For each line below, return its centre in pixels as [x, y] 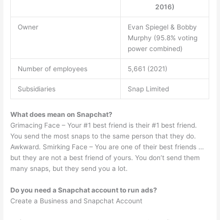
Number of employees [52, 69]
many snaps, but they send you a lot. [69, 169]
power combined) [155, 48]
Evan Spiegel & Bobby [162, 27]
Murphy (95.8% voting [162, 38]
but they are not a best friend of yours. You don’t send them [105, 158]
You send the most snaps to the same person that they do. [103, 136]
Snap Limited [148, 89]
